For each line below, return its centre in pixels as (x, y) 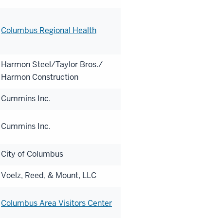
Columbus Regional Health (49, 30)
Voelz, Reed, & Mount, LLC (49, 175)
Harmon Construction (40, 77)
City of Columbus (32, 154)
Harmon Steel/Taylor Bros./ (52, 64)
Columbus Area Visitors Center (56, 203)
